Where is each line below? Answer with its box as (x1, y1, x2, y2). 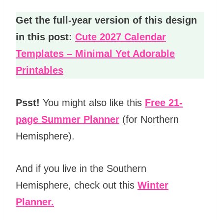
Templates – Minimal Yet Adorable (16, 48, 175, 59)
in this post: (16, 31, 72, 42)
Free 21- (145, 97, 183, 108)
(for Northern (119, 113, 179, 125)
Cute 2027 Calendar (75, 31, 166, 42)
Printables (16, 64, 63, 76)
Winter (137, 179, 168, 191)
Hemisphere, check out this (16, 179, 137, 191)
